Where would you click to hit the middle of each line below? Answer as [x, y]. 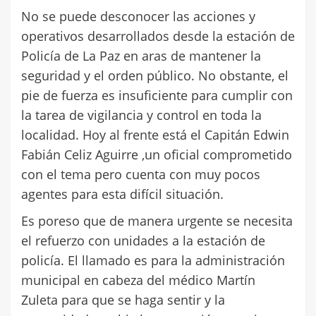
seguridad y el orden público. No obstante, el [155, 75]
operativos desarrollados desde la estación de [158, 36]
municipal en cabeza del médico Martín [138, 280]
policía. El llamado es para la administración [153, 260]
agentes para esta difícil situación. [122, 194]
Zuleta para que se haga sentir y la [123, 299]
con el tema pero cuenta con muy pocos [141, 174]
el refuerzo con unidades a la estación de [143, 240]
